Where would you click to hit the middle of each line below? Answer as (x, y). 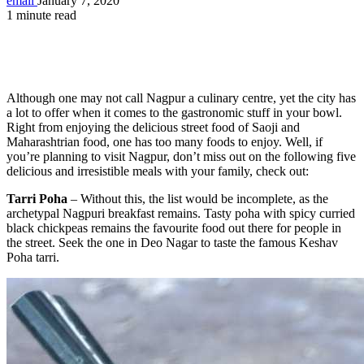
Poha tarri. (33, 257)
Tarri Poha (37, 198)
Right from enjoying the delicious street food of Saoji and (153, 127)
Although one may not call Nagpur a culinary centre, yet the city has (181, 97)
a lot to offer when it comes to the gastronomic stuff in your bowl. (174, 112)
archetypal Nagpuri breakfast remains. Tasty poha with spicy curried (181, 213)
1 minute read (41, 15)
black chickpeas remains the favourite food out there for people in (174, 227)
